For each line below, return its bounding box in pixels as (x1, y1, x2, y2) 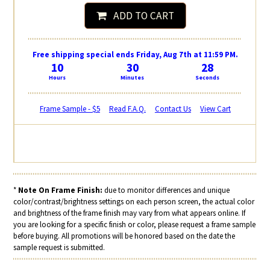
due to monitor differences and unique (102, 184, 230, 195)
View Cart (199, 103, 231, 114)
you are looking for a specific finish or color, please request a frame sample (13, 219, 256, 230)
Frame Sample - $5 (39, 103, 100, 114)
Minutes (121, 73, 145, 81)
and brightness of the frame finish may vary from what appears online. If (13, 207, 246, 218)
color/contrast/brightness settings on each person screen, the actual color (13, 196, 255, 207)
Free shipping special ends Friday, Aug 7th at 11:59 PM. (32, 49, 238, 60)
